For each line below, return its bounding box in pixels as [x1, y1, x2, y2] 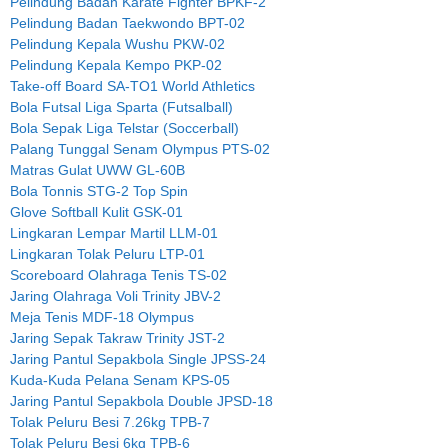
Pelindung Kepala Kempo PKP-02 [10, 56, 222, 73]
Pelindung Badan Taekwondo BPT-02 [10, 14, 245, 31]
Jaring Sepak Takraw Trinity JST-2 [10, 329, 225, 346]
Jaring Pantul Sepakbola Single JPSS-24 [10, 350, 266, 367]
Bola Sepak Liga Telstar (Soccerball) [10, 119, 239, 136]
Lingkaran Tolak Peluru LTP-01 [10, 245, 205, 262]
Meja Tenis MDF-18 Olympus [10, 308, 194, 325]
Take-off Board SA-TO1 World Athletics [10, 77, 255, 94]
